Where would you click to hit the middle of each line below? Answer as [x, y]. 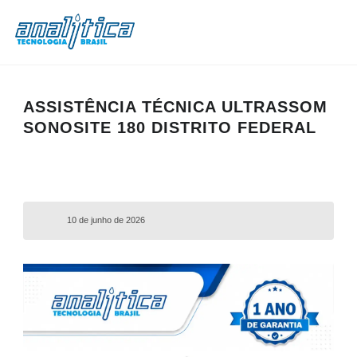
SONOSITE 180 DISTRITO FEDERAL [169, 127]
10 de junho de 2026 [106, 220]
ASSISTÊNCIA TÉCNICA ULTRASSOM [175, 107]
